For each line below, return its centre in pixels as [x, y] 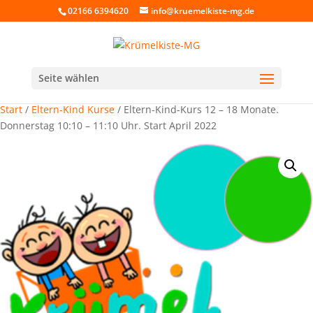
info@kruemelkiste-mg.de [203, 11]
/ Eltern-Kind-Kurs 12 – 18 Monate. [197, 109]
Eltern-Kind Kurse [73, 109]
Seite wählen [68, 78]
